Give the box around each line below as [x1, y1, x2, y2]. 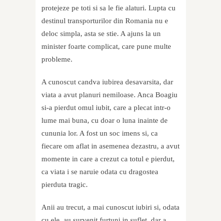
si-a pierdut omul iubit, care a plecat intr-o [41, 104, 171, 112]
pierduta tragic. [41, 181, 88, 189]
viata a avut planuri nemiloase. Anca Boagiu [41, 91, 178, 99]
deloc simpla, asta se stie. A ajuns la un [41, 30, 161, 38]
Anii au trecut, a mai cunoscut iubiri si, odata [41, 203, 180, 212]
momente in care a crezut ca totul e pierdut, [41, 155, 175, 163]
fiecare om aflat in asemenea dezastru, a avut [41, 142, 180, 150]
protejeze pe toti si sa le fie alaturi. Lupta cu [41, 4, 176, 12]
